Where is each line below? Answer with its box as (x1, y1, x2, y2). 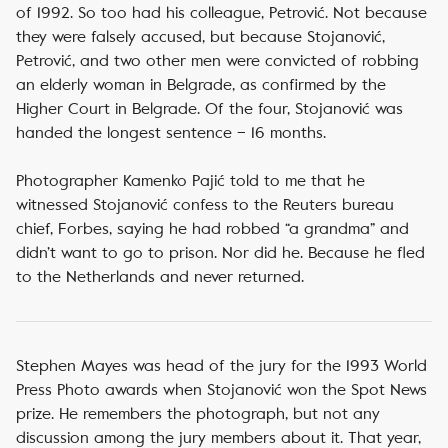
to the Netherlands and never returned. (16, 267, 304, 286)
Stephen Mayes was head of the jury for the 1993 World (16, 356, 427, 375)
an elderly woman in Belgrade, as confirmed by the (16, 75, 386, 94)
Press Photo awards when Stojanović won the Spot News (16, 380, 427, 399)
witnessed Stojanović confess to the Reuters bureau (16, 195, 394, 214)
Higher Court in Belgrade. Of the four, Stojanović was (16, 99, 403, 118)
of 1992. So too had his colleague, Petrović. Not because (16, 3, 427, 22)
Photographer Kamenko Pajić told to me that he (16, 171, 365, 190)
